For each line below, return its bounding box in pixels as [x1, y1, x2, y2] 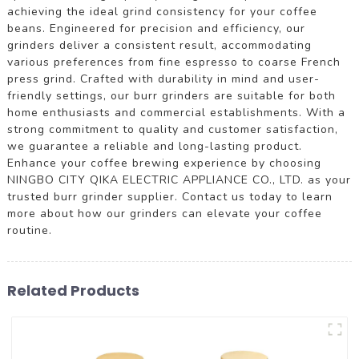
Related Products [6, 280, 139, 301]
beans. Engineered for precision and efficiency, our [6, 20, 305, 36]
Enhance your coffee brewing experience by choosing [6, 155, 321, 171]
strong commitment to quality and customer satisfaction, [6, 121, 338, 137]
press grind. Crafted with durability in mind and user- [6, 71, 320, 87]
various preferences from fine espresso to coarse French [6, 54, 341, 70]
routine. [6, 222, 52, 238]
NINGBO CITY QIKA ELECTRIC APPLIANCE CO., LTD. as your [6, 171, 351, 188]
